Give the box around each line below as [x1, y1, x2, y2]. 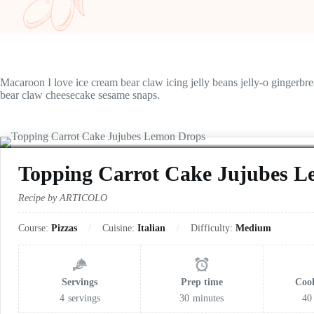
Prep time [180, 277, 223, 287]
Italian [137, 223, 165, 233]
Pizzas [51, 223, 77, 233]
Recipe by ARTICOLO [18, 193, 107, 203]
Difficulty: [191, 223, 235, 233]
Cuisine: [102, 223, 137, 233]
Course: [18, 223, 51, 233]
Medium [235, 223, 271, 233]
